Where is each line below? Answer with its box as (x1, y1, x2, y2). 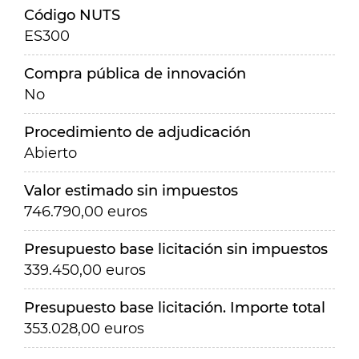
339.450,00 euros (24, 261, 146, 279)
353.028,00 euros (24, 320, 144, 337)
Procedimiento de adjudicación (24, 123, 251, 141)
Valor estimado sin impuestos (24, 182, 238, 200)
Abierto (24, 144, 77, 162)
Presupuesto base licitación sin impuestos (24, 240, 328, 258)
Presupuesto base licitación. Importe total (24, 299, 325, 317)
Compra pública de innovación (24, 65, 246, 83)
